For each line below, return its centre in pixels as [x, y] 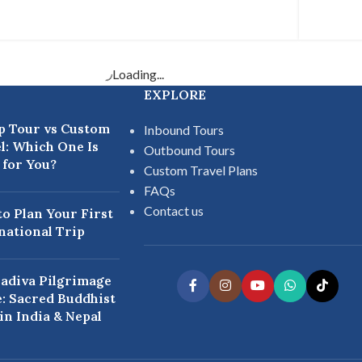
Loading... [138, 74]
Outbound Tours [189, 149]
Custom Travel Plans [200, 170]
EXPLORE [175, 94]
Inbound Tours [183, 129]
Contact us [173, 210]
